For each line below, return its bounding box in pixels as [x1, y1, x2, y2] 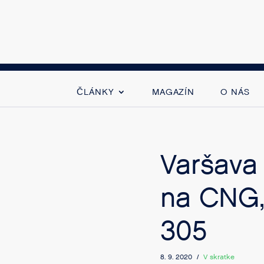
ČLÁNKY [77, 86, 114, 98]
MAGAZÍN [151, 86, 195, 98]
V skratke [203, 252, 235, 262]
